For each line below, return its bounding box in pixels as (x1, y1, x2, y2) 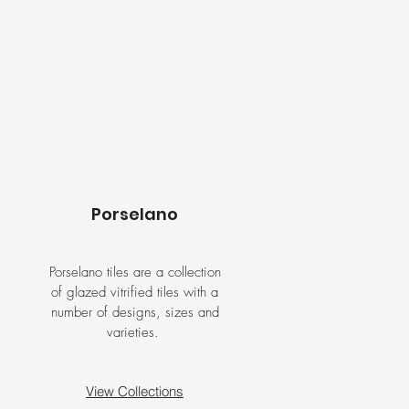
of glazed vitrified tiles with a (51, 283, 218, 301)
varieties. (106, 323, 163, 341)
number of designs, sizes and (50, 303, 219, 321)
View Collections (86, 383, 184, 400)
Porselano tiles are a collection (48, 263, 221, 281)
